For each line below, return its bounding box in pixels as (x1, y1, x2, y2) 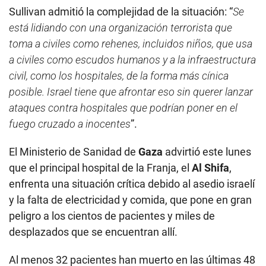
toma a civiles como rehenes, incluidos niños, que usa (9, 37, 252, 50)
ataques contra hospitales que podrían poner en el (9, 102, 237, 115)
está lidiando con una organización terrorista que (9, 21, 232, 34)
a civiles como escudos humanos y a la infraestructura (9, 53, 256, 66)
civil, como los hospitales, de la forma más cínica (9, 69, 229, 83)
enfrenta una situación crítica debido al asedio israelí (9, 178, 255, 191)
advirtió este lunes (163, 145, 251, 159)
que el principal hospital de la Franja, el (9, 161, 192, 175)
